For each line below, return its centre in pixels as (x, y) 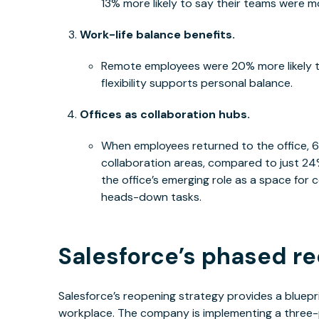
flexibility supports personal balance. (197, 83)
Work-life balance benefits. (158, 35)
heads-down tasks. (152, 197)
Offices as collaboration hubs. (165, 115)
